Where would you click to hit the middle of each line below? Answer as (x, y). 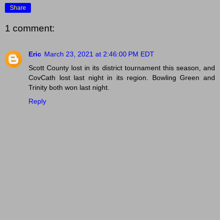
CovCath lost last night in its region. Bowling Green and (122, 77)
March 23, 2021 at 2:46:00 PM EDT (99, 54)
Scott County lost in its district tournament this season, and (122, 68)
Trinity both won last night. (69, 87)
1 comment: (30, 28)
